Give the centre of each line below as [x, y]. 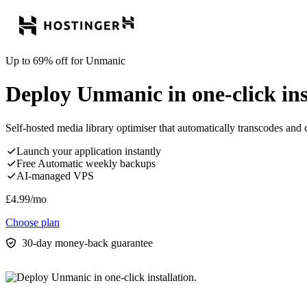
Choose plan [33, 222]
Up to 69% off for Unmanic [65, 61]
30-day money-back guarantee [87, 243]
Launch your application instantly [89, 151]
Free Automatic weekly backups [86, 163]
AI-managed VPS [55, 175]
